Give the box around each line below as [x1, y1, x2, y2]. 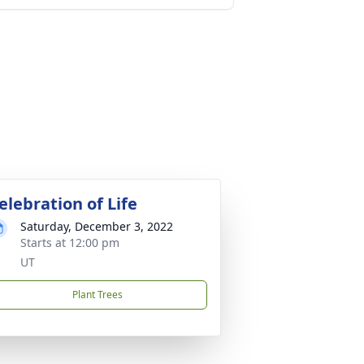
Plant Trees [72, 288, 123, 301]
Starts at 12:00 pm [20, 235, 119, 250]
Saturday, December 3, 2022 [20, 219, 173, 234]
